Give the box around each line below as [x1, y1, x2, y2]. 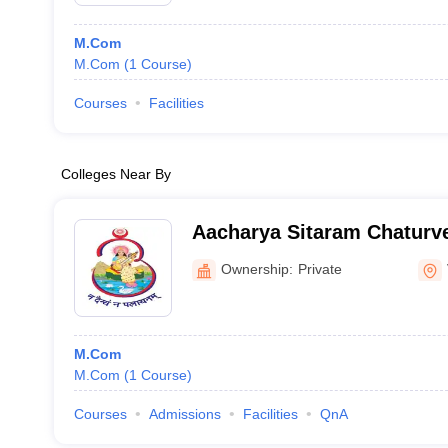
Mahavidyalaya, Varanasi [191, 247, 427, 269]
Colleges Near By [60, 166, 171, 182]
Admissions [148, 406, 221, 422]
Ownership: [220, 260, 293, 277]
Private [297, 260, 342, 277]
